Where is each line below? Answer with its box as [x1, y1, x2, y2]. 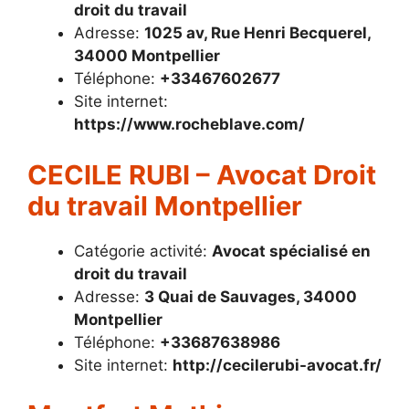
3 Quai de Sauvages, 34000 [144, 287, 357, 306]
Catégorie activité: [74, 241, 212, 260]
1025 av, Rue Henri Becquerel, [144, 24, 371, 43]
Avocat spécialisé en [212, 241, 371, 260]
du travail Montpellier [27, 189, 302, 222]
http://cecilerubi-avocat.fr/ [173, 355, 382, 374]
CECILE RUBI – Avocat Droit [27, 158, 376, 191]
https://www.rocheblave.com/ [74, 115, 305, 134]
